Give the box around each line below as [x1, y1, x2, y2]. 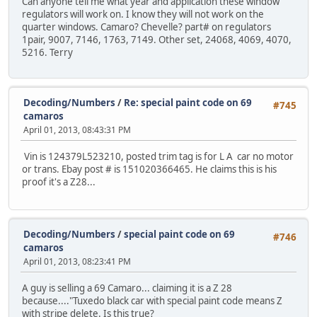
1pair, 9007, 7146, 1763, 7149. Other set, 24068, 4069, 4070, [22, 33, 292, 47]
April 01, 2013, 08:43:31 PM [23, 123, 131, 136]
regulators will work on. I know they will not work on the [22, 8, 264, 21]
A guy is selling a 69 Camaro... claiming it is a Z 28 [22, 281, 232, 294]
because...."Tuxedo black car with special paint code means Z [22, 294, 282, 307]
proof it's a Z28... [22, 175, 96, 188]
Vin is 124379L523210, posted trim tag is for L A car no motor [22, 149, 294, 163]
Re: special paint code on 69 [124, 96, 252, 109]
